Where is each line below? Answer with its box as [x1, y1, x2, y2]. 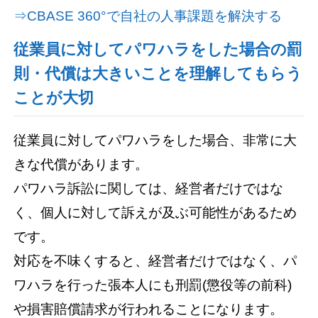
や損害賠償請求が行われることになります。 [13, 301, 284, 317]
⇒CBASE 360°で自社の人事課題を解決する [13, 9, 283, 24]
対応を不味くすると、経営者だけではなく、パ [13, 253, 297, 268]
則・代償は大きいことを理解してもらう [13, 65, 303, 83]
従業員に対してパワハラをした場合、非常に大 [13, 132, 297, 148]
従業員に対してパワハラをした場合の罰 [13, 41, 303, 59]
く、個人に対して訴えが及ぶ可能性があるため [13, 204, 297, 220]
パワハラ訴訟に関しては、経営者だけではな [13, 180, 284, 196]
